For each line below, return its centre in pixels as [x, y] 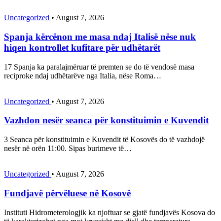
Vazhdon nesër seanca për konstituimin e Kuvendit [106, 120]
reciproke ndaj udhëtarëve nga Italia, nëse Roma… [83, 75]
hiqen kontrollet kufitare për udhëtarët [82, 48]
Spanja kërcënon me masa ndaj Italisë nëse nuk [100, 37]
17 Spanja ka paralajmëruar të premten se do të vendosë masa [99, 67]
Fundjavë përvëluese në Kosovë [67, 193]
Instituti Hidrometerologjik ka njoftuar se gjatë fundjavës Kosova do [110, 212]
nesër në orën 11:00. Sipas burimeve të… [68, 148]
